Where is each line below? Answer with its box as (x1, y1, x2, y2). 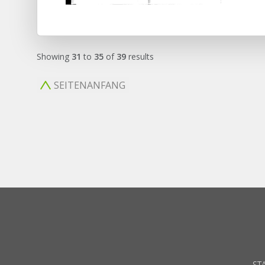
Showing (37, 51, 72, 63)
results (126, 51, 154, 63)
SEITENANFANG (54, 78, 125, 92)
